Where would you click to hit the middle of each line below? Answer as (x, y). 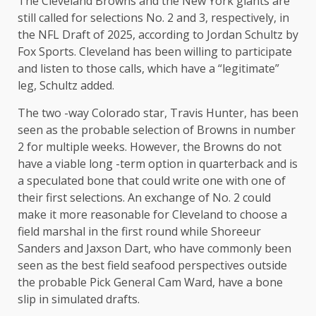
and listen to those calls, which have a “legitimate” (148, 69)
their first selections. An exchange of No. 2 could (144, 198)
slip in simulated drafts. (79, 299)
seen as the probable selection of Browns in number (157, 130)
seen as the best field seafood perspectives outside (152, 266)
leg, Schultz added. (66, 86)
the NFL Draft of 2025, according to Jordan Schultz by (158, 35)
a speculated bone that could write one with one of (152, 181)
